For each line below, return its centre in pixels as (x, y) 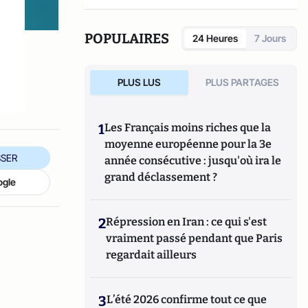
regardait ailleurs (152, 255)
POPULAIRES (127, 38)
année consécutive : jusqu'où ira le (193, 161)
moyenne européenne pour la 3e (188, 144)
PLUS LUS (139, 82)
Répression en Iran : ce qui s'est (187, 222)
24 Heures (215, 38)
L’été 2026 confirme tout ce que (187, 299)
